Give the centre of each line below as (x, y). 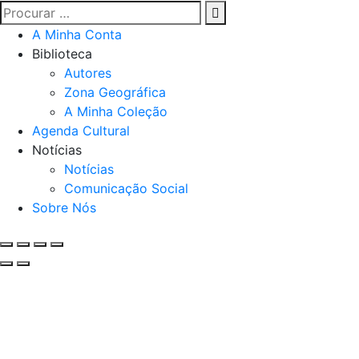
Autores (88, 73)
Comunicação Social (126, 188)
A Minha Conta (77, 34)
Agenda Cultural (81, 130)
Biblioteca (62, 53)
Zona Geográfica (115, 92)
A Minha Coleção (116, 111)
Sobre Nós (64, 207)
